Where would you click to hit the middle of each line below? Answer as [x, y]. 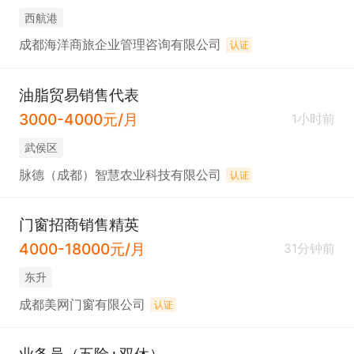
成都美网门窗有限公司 [82, 304]
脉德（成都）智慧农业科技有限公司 [120, 175]
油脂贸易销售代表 [79, 94]
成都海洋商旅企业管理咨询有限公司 [120, 45]
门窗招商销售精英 [79, 224]
